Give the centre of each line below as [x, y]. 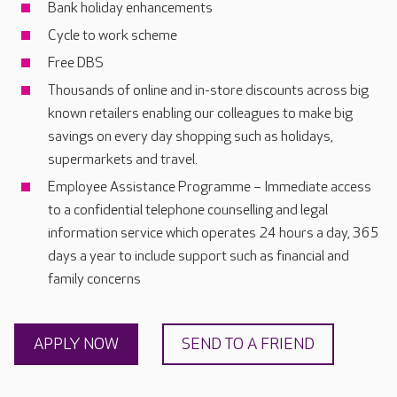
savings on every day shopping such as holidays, [191, 137]
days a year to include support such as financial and [198, 257]
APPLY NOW [76, 344]
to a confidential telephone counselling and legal [188, 210]
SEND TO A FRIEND [248, 344]
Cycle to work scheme [113, 36]
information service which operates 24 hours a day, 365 [214, 234]
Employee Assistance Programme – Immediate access [210, 187]
